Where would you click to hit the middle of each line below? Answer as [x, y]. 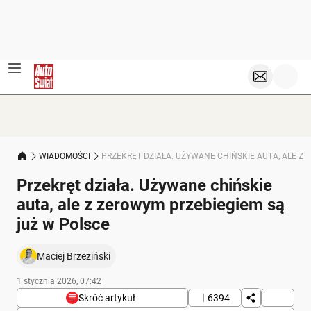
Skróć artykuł [107, 298]
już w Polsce [63, 224]
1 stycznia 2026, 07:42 [59, 281]
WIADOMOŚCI [65, 156]
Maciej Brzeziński [74, 256]
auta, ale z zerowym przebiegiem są [151, 205]
